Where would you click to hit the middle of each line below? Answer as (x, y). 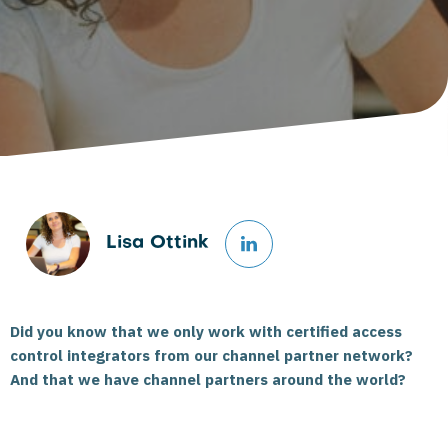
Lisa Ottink (157, 243)
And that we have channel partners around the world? (208, 379)
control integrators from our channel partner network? (211, 355)
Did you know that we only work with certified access (206, 331)
